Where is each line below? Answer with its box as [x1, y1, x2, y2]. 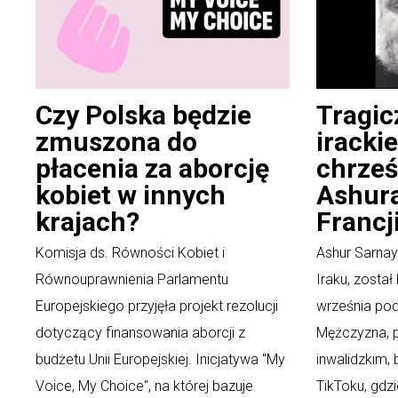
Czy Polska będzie [36, 99, 251, 131]
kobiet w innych [36, 179, 226, 211]
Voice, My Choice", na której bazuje [36, 378, 253, 395]
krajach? [36, 206, 139, 238]
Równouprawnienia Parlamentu [36, 271, 228, 289]
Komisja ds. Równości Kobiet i [36, 244, 225, 262]
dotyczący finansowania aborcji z [36, 324, 245, 342]
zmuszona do [36, 126, 197, 158]
